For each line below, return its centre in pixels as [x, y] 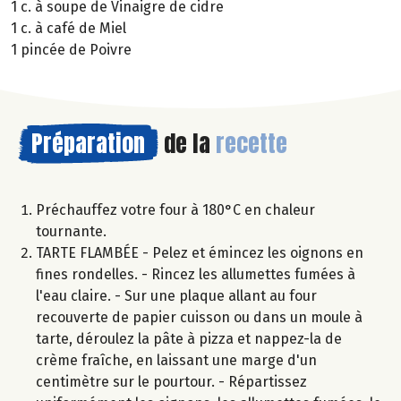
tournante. [71, 231]
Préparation [88, 143]
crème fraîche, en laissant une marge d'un [176, 360]
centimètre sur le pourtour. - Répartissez [171, 381]
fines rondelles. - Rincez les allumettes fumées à [196, 274]
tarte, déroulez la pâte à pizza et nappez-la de [189, 338]
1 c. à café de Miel [68, 28]
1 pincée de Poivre [71, 49]
